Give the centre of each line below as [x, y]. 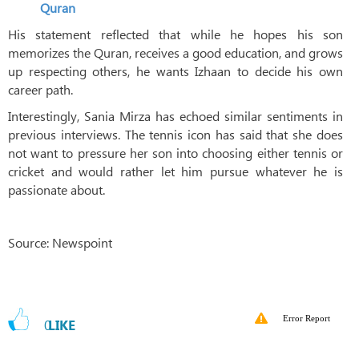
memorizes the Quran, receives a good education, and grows [175, 52]
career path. [40, 89]
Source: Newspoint [60, 242]
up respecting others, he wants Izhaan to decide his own [175, 71]
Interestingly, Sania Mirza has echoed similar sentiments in [175, 115]
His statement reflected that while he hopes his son [175, 34]
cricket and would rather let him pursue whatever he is [175, 171]
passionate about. [56, 189]
